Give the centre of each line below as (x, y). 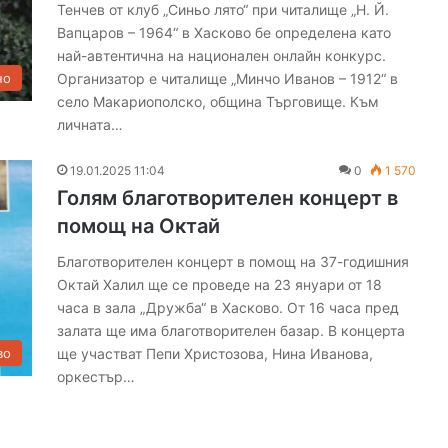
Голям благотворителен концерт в (228, 198)
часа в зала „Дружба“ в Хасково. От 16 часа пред (228, 307)
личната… (90, 124)
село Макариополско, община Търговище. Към (218, 101)
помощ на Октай (139, 226)
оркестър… (96, 376)
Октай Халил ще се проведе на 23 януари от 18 (220, 284)
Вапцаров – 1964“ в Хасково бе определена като (224, 32)
